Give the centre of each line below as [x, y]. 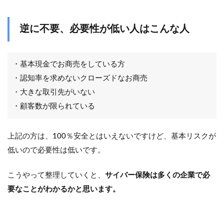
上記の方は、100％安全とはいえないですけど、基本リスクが [112, 136]
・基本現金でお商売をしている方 [69, 64]
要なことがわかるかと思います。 [64, 189]
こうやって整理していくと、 [56, 175]
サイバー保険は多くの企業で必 [157, 175]
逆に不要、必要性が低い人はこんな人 [104, 29]
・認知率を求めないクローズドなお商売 [80, 78]
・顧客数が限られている [54, 106]
